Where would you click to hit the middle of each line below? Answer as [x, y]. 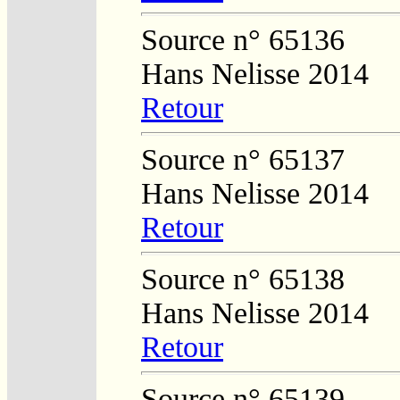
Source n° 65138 [243, 279]
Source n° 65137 [243, 159]
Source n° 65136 [243, 39]
